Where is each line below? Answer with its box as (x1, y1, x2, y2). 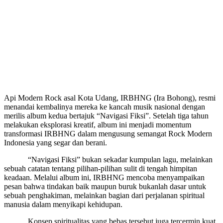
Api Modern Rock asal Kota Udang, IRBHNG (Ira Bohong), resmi (4, 93, 216, 102)
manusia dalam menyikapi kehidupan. (4, 200, 122, 209)
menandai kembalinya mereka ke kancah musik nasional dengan (4, 102, 205, 111)
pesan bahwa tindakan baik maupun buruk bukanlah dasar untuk (4, 182, 206, 191)
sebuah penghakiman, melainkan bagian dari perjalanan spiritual (4, 191, 205, 200)
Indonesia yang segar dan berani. (4, 138, 107, 147)
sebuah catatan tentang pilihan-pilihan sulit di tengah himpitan (4, 164, 197, 173)
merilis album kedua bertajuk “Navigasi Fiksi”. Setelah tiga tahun (4, 111, 209, 120)
